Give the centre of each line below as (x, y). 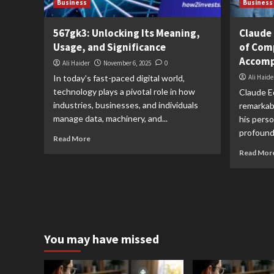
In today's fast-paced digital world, (119, 78)
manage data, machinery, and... (110, 118)
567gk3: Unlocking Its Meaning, (127, 33)
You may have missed (102, 239)
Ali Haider (76, 63)
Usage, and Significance (109, 47)
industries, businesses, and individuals (126, 105)
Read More (72, 139)
